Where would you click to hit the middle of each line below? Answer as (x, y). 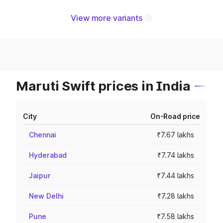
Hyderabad (48, 155)
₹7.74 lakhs (176, 155)
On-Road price (175, 116)
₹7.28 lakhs (176, 196)
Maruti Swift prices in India (103, 86)
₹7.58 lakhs (175, 216)
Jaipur (40, 175)
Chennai (43, 135)
